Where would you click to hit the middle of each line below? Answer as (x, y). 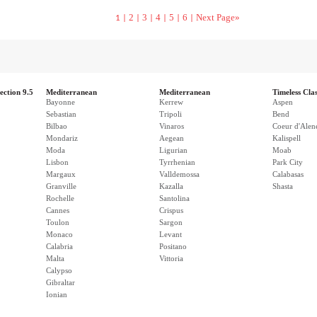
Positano (173, 246)
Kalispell (287, 138)
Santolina (174, 198)
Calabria (59, 246)
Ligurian (173, 150)
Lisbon (57, 162)
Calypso (59, 270)
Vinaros (172, 126)
